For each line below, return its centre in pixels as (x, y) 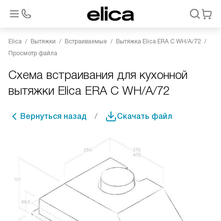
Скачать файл (145, 116)
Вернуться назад (54, 116)
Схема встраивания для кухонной (98, 75)
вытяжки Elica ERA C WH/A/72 (89, 91)
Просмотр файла (33, 53)
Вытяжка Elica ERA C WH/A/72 (158, 41)
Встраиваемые (86, 41)
